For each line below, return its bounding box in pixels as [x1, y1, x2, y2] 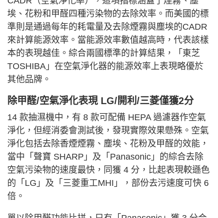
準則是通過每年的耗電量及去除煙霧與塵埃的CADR [7, 22, 207, 32]
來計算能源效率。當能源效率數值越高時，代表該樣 [7, 35, 209, 45]
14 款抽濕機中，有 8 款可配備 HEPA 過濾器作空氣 [7, 112, 206, 123]
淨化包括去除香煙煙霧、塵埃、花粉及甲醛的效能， [7, 139, 209, 149]
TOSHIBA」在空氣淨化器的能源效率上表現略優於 [7, 61, 203, 72]
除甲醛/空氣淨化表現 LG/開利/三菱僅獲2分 [7, 95, 194, 107]
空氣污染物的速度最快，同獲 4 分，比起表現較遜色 [7, 165, 210, 175]
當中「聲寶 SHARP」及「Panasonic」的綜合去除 [7, 152, 203, 162]
